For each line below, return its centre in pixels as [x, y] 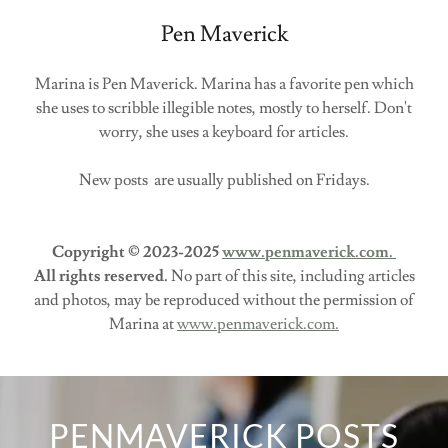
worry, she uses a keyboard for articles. [224, 132]
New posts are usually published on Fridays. [224, 180]
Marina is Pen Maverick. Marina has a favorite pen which [224, 84]
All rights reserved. [102, 276]
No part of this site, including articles [292, 276]
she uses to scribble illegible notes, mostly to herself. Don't [224, 108]
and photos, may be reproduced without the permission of [224, 300]
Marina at [143, 324]
